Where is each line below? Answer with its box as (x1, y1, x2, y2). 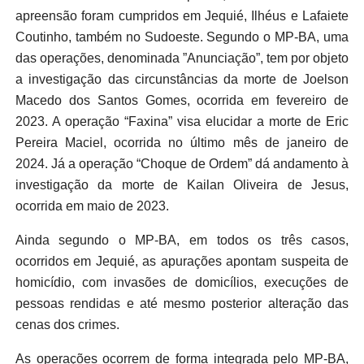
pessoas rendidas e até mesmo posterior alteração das (15, 297, 349, 311)
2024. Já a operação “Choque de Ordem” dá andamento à (15, 157, 349, 171)
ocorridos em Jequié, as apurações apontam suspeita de (15, 254, 349, 269)
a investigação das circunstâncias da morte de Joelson (15, 72, 349, 87)
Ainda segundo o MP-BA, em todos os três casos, (15, 233, 349, 248)
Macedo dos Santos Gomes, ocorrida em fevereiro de (15, 93, 349, 108)
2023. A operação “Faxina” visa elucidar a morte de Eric (15, 115, 349, 129)
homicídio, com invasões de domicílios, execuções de (15, 275, 349, 290)
